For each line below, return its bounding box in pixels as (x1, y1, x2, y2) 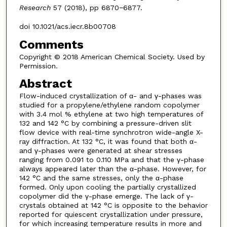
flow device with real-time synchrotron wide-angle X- (19, 128, 203, 137)
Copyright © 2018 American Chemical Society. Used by (19, 52, 205, 61)
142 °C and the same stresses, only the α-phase (19, 174, 183, 182)
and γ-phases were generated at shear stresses (19, 146, 182, 155)
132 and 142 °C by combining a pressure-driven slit (19, 119, 192, 128)
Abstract (19, 77, 72, 91)
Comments (19, 37, 84, 52)
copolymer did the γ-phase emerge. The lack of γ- (19, 192, 194, 201)
